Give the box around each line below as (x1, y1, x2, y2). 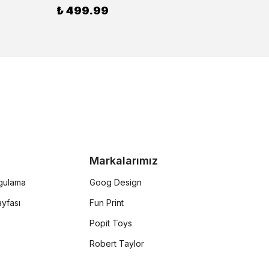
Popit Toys (89, 218, 132, 229)
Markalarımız (89, 154, 158, 168)
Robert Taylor (89, 238, 144, 249)
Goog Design (89, 177, 142, 188)
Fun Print (89, 198, 124, 208)
